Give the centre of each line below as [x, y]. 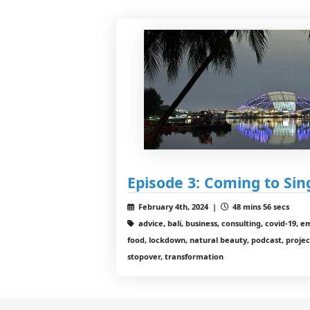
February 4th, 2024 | [178, 206]
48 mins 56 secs [259, 206]
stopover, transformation [175, 256]
